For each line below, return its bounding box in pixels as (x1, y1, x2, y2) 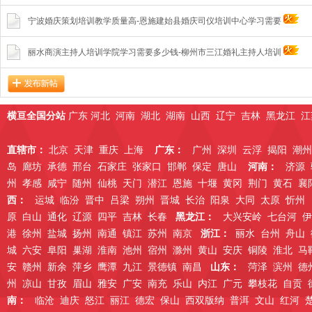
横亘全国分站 (7, 111, 68, 121)
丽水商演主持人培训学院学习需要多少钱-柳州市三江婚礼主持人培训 (28, 47, 283, 57)
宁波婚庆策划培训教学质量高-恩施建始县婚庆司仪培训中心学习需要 (28, 16, 283, 26)
